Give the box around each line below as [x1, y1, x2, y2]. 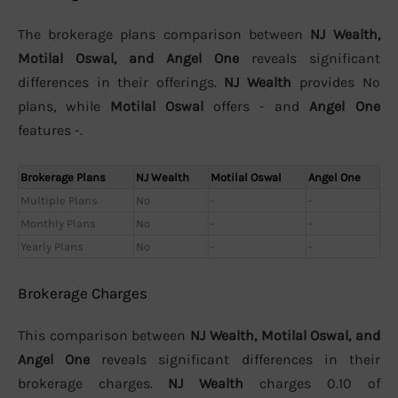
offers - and [203, 98, 309, 115]
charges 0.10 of [243, 375, 380, 393]
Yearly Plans [20, 239, 84, 253]
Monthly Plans [20, 216, 96, 230]
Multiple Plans [20, 193, 98, 207]
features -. [18, 122, 83, 139]
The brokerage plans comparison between [18, 26, 310, 44]
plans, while [18, 98, 110, 115]
